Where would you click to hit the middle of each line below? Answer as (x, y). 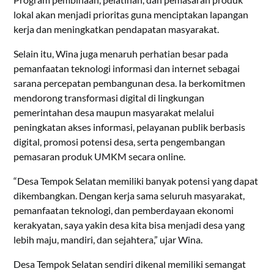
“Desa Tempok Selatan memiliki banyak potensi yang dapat (136, 180)
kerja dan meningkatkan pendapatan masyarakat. (117, 29)
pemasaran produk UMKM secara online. (100, 156)
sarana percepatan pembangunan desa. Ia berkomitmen (130, 83)
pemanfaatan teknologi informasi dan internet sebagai (127, 68)
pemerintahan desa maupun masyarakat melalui (114, 112)
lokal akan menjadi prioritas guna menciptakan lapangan (131, 14)
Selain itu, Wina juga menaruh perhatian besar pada (121, 53)
